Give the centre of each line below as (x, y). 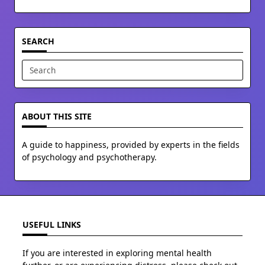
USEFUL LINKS (52, 225)
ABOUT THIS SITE (57, 117)
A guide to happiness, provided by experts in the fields (131, 144)
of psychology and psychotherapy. (89, 157)
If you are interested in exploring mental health (117, 253)
